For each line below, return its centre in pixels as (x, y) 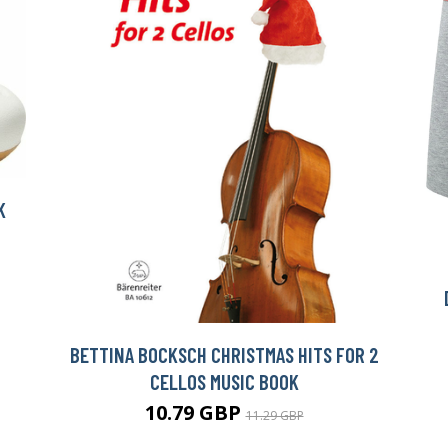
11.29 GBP (274, 416)
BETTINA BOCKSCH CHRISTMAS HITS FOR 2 (224, 355)
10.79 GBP (195, 413)
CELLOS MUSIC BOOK (224, 382)
